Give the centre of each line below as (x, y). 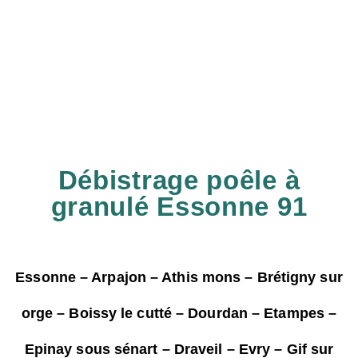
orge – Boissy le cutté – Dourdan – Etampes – (179, 313)
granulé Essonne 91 (179, 207)
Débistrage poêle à (179, 180)
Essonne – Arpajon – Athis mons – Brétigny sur (179, 277)
